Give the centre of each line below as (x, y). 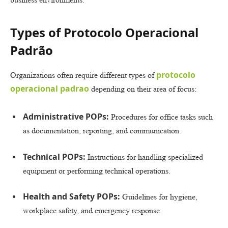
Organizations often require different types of (83, 75)
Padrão (32, 50)
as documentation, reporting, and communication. (102, 131)
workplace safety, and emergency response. (92, 211)
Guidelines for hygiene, (159, 197)
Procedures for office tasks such (161, 117)
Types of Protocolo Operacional (104, 32)
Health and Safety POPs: (72, 197)
